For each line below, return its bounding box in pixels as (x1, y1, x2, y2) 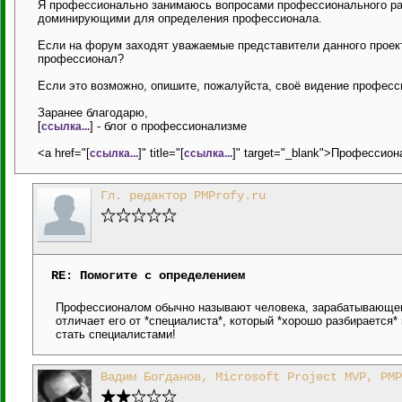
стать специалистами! (56, 328, 176, 341)
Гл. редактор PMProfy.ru (100, 188, 266, 203)
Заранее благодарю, (38, 106, 148, 119)
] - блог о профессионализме (90, 119, 247, 133)
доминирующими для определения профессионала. (38, 12, 322, 25)
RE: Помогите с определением (51, 268, 245, 283)
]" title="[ (138, 146, 184, 160)
